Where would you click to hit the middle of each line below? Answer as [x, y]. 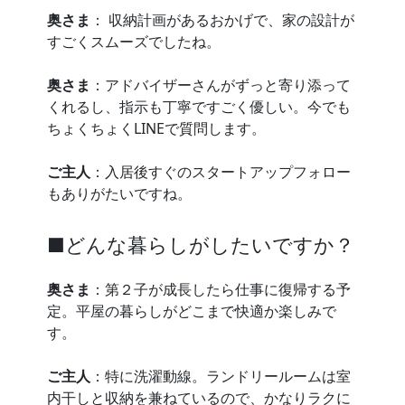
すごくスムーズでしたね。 [134, 41]
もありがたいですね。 [119, 193]
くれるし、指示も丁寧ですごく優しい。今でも [199, 106]
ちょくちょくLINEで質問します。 [156, 128]
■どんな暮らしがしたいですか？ [201, 245]
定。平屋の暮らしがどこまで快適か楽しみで [192, 311]
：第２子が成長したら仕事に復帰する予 [221, 290]
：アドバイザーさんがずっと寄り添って [221, 85]
